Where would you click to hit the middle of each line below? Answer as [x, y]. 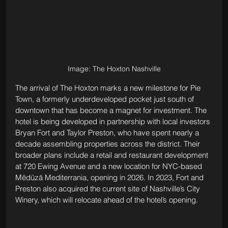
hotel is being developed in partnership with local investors [113, 121]
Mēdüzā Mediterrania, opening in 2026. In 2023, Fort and [110, 177]
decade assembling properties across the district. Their [108, 144]
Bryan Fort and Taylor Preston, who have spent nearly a [108, 132]
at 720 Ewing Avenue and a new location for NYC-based [109, 166]
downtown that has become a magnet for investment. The [112, 110]
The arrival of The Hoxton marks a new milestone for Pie [109, 88]
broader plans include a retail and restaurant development [112, 155]
